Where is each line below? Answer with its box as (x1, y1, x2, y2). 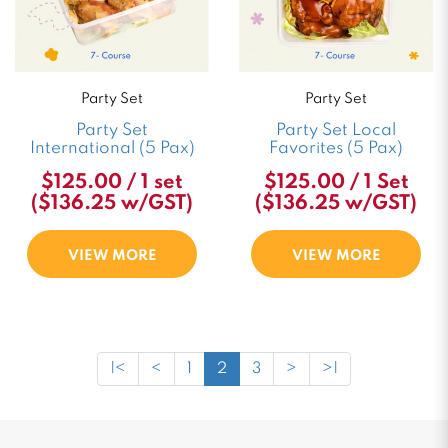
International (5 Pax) (29, 140, 195, 157)
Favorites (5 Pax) (269, 140, 403, 157)
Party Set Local (276, 122, 396, 139)
